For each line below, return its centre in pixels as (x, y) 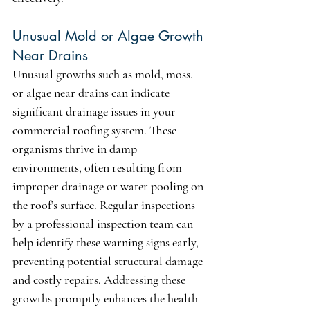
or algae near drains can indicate (92, 93)
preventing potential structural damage (109, 261)
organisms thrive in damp (76, 149)
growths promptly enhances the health (107, 299)
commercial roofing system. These (96, 130)
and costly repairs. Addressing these (100, 280)
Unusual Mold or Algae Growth (110, 36)
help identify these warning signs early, (107, 243)
